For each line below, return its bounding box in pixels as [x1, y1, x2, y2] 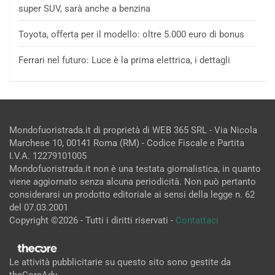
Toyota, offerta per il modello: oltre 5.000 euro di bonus [18, 28, 244, 40]
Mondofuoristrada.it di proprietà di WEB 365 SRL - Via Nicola [9, 124, 257, 136]
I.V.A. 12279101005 [9, 150, 87, 161]
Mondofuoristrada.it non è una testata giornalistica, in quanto [9, 163, 261, 174]
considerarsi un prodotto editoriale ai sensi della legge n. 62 [9, 188, 255, 200]
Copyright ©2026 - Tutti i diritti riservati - [9, 214, 176, 226]
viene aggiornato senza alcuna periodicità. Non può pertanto [9, 176, 256, 187]
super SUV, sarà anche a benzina [18, 2, 150, 14]
